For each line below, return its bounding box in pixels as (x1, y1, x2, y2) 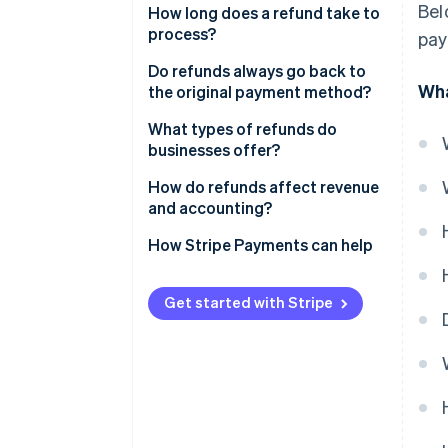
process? (148, 23, 216, 45)
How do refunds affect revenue (148, 176, 379, 198)
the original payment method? (148, 81, 371, 103)
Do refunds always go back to (148, 60, 366, 82)
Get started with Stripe (164, 292, 333, 313)
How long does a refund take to (148, 2, 380, 24)
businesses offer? (148, 139, 280, 161)
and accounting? (148, 197, 272, 219)
